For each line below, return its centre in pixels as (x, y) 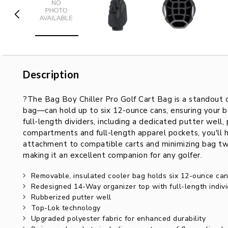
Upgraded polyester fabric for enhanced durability (118, 219)
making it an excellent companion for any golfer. (112, 155)
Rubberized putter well (71, 197)
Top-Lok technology (66, 208)
